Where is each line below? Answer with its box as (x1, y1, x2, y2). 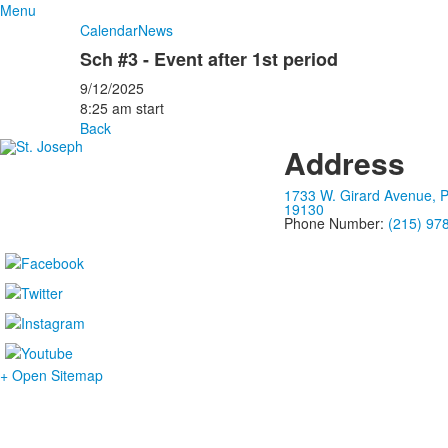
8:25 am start (79, 98, 168, 118)
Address (283, 141, 405, 184)
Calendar (79, 20, 138, 40)
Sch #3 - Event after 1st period (79, 46, 338, 72)
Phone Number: (283, 213, 388, 233)
